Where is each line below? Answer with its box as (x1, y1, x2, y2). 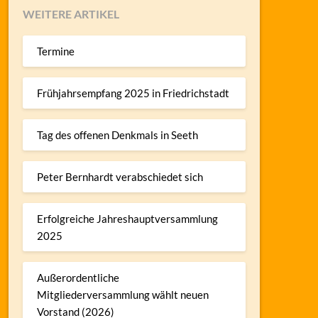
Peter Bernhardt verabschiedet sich (36, 170, 203, 184)
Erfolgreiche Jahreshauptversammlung (36, 212, 218, 226)
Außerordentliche (36, 271, 119, 285)
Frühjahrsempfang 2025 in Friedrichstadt (36, 87, 229, 100)
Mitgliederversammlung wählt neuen (36, 288, 209, 302)
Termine (36, 45, 75, 58)
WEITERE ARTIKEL (22, 6, 119, 21)
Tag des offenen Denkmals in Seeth (36, 128, 198, 142)
